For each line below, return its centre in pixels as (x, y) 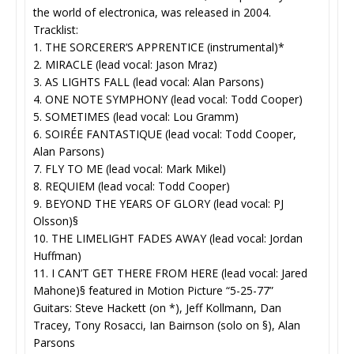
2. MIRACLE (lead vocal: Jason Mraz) (125, 64)
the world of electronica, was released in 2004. (152, 12)
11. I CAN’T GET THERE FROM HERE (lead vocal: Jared (170, 273)
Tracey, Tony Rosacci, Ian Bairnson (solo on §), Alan (167, 325)
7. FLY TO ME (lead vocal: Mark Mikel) (130, 169)
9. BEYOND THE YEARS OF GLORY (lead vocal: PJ (158, 203)
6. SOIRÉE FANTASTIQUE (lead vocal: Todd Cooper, (165, 134)
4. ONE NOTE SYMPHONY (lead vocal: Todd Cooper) (168, 99)
